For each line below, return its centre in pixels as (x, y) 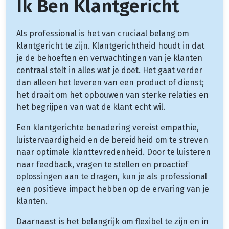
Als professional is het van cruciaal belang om (103, 33)
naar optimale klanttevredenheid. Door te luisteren (113, 152)
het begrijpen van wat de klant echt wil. (91, 107)
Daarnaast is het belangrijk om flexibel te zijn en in (112, 221)
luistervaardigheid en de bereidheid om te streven (112, 140)
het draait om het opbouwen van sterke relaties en (112, 95)
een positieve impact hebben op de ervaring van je (113, 189)
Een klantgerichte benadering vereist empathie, (108, 127)
